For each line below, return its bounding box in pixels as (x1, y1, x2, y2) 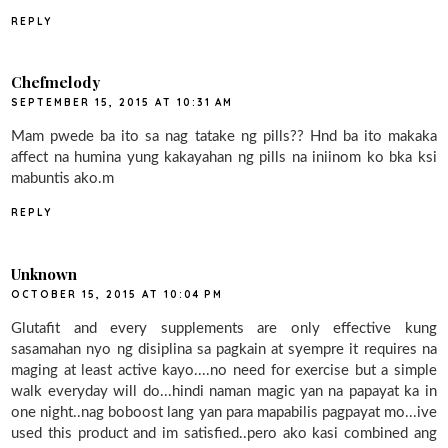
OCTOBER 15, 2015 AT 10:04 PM (11, 287, 224, 301)
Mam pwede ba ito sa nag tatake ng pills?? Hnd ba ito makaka (11, 129, 437, 145)
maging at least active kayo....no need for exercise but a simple (11, 362, 437, 378)
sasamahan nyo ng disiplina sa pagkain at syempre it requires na (11, 341, 437, 357)
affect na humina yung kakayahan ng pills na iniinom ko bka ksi (11, 150, 437, 166)
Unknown (11, 263, 78, 284)
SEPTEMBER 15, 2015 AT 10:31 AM (11, 96, 234, 110)
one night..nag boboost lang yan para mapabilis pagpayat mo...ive (11, 404, 437, 420)
